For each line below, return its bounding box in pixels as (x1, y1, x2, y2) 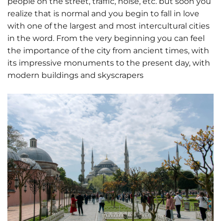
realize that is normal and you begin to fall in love (7, 9, 199, 19)
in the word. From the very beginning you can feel (7, 34, 205, 43)
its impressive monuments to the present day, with (7, 58, 210, 68)
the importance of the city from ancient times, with (7, 46, 209, 56)
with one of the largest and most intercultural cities (7, 21, 210, 31)
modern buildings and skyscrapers (7, 71, 144, 80)
